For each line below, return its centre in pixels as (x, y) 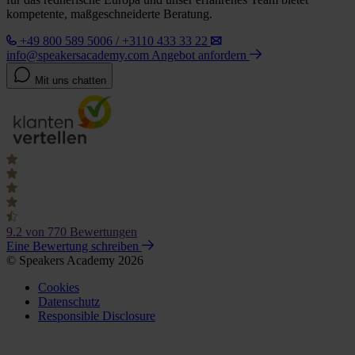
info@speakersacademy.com (78, 55)
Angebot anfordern (200, 55)
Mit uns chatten (71, 81)
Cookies (59, 288)
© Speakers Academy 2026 (75, 261)
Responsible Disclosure (97, 316)
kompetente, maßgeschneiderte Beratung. (109, 14)
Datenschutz (69, 302)
